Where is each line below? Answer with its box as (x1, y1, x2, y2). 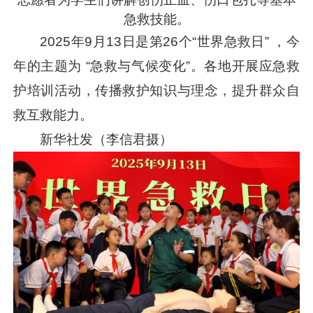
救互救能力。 (13, 107, 94, 122)
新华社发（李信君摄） (40, 131, 173, 147)
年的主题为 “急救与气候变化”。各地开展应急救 (13, 58, 300, 73)
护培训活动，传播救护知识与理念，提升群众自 (13, 82, 300, 98)
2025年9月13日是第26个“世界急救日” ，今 (40, 34, 300, 49)
